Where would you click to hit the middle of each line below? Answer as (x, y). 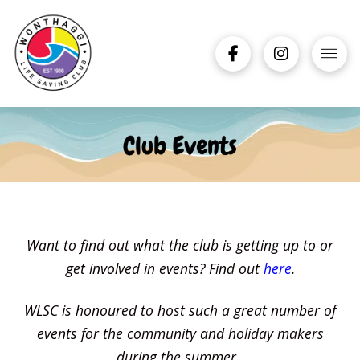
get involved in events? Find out (164, 268)
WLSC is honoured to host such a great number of (180, 310)
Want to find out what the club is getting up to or (180, 245)
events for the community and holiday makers (180, 333)
